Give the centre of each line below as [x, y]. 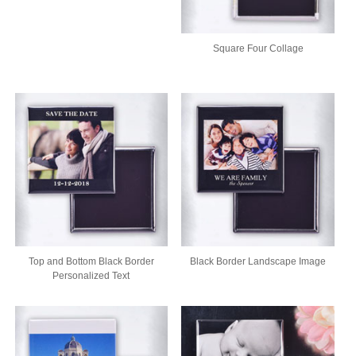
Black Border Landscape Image [258, 261]
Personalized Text [91, 275]
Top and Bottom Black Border [91, 261]
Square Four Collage [258, 48]
